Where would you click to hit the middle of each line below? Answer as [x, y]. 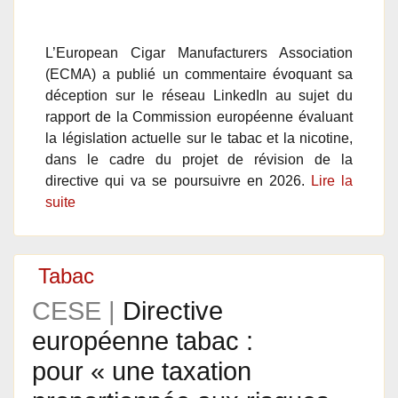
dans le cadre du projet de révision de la [199, 159]
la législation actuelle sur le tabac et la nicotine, [199, 138]
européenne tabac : [143, 341]
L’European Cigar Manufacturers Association [199, 53]
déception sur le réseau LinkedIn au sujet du [199, 96]
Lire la [331, 181]
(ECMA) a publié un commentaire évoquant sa [199, 74]
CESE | [77, 311]
